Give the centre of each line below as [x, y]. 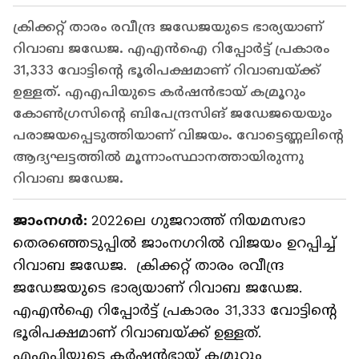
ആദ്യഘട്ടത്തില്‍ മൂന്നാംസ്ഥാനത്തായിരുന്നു [158, 157]
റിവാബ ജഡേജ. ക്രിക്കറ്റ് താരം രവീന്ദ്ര [148, 266]
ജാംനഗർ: [52, 221]
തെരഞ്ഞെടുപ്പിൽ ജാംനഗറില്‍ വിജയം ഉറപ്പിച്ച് [174, 243]
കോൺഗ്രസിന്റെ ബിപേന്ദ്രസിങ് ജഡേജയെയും [172, 114]
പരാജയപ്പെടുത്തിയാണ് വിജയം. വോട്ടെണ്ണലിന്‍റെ [178, 135]
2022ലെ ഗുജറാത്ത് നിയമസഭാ [198, 221]
